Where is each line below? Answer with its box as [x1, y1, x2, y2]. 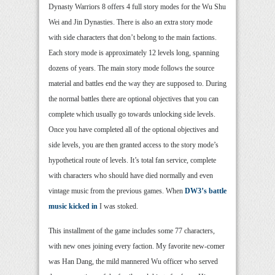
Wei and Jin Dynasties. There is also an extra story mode [48, 17, 212, 26]
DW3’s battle [185, 186, 227, 195]
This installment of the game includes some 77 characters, [48, 226, 215, 235]
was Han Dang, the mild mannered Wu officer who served [48, 257, 218, 266]
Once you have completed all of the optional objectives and [48, 125, 219, 134]
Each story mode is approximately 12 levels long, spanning [48, 48, 219, 57]
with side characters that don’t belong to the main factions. [48, 33, 217, 42]
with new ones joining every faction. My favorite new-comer [48, 241, 225, 250]
